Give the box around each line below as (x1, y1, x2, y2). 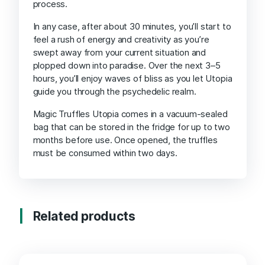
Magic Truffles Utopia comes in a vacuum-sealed (33, 108, 228, 119)
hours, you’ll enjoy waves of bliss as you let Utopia (33, 72, 232, 84)
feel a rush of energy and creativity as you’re (33, 33, 209, 45)
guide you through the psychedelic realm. (33, 85, 196, 97)
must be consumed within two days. (33, 147, 177, 159)
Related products (33, 208, 135, 224)
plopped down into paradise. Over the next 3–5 (33, 59, 221, 71)
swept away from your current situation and (33, 46, 206, 58)
